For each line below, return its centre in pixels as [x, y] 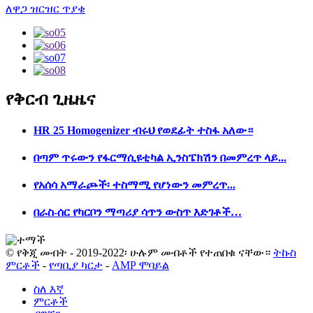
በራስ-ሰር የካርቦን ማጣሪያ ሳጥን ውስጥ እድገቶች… [138, 212]
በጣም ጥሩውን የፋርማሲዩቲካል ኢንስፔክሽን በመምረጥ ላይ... [160, 157]
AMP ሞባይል [140, 265]
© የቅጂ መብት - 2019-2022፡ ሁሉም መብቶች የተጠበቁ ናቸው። [138, 252]
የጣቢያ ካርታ [76, 265]
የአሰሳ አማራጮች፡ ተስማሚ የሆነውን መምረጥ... [134, 185]
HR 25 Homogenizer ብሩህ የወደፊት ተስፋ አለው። [143, 130]
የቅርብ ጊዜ [40, 100]
